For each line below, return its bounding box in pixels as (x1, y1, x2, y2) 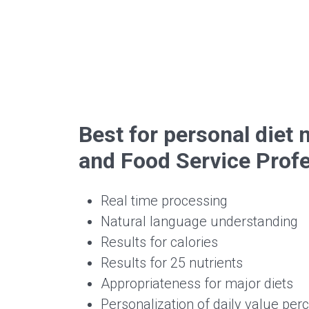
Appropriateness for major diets (101, 275, 293, 292)
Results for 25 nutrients (101, 255, 243, 271)
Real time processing (101, 192, 228, 209)
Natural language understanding (101, 213, 298, 230)
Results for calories (101, 234, 218, 250)
